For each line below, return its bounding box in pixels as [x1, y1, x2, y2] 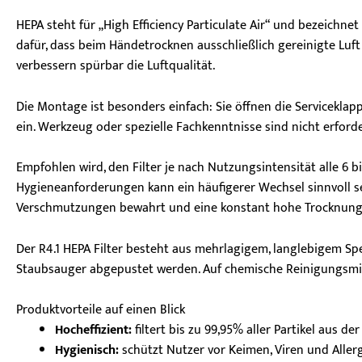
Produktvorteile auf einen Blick [16, 299, 185, 322]
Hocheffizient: [55, 319, 132, 342]
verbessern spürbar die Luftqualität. [16, 54, 215, 77]
